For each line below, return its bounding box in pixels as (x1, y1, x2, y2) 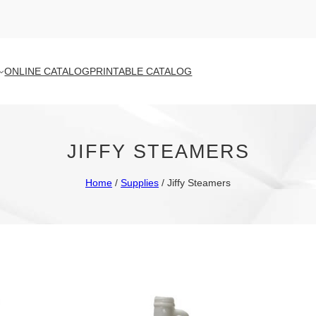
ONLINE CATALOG (4, 65, 90, 77)
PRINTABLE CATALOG (90, 65, 193, 77)
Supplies (121, 176, 159, 188)
